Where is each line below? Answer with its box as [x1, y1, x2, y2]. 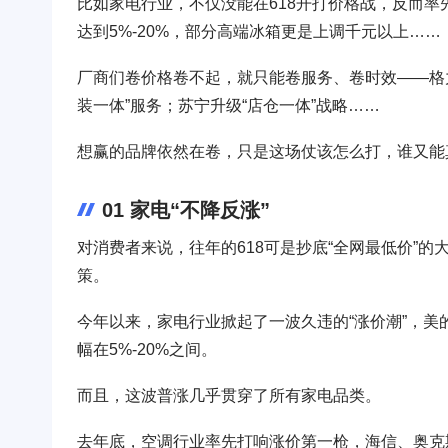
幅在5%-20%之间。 [77, 340, 217, 358]
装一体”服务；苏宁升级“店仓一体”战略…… [77, 96, 380, 114]
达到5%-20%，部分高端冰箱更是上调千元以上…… [77, 22, 441, 40]
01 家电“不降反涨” [102, 198, 270, 221]
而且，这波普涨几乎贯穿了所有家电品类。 [77, 386, 381, 404]
